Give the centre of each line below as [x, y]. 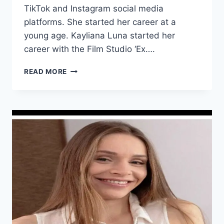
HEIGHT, [81, 111]
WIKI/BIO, [84, 90]
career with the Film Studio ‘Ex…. [89, 49]
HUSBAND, [86, 132]
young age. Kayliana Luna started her [99, 36]
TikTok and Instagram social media [94, 9]
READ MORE [46, 72]
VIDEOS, [82, 122]
